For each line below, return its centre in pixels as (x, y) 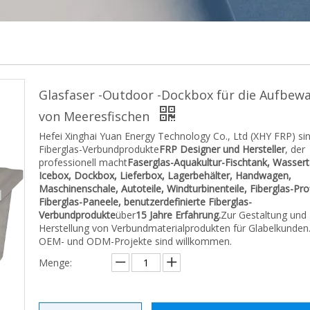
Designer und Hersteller (232, 149)
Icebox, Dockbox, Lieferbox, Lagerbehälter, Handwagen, (165, 175)
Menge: (55, 263)
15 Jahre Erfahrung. (178, 215)
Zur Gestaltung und (264, 215)
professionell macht (83, 162)
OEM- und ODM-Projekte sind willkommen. (135, 241)
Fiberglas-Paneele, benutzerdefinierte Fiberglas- (145, 202)
